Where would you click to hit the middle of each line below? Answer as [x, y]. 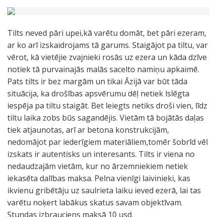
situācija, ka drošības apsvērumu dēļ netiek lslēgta [98, 93]
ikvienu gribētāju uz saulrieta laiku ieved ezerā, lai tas [104, 190]
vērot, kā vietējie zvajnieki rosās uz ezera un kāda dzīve [107, 57]
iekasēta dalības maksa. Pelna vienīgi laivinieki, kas [99, 178]
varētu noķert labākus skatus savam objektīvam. [95, 202]
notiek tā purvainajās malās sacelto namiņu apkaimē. [103, 69]
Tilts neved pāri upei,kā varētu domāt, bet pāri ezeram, [107, 33]
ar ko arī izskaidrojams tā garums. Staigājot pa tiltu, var [108, 45]
